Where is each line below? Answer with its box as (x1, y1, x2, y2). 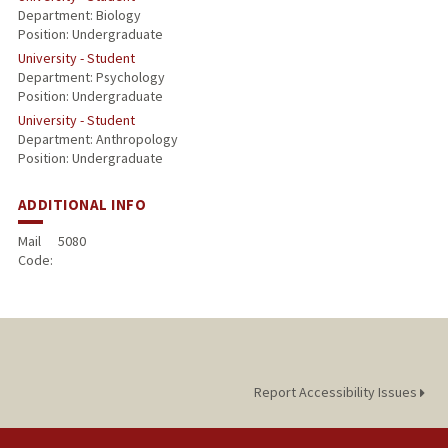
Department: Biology (17, 6, 141, 25)
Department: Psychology (17, 68, 165, 87)
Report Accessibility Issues (253, 383, 420, 402)
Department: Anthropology (17, 130, 178, 149)
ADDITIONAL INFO (17, 195, 147, 215)
